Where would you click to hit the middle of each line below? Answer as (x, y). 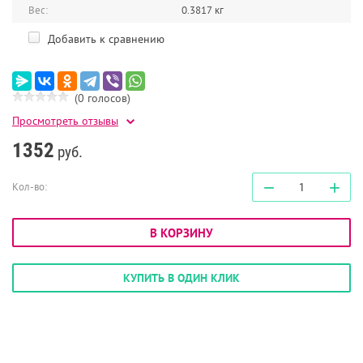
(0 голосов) (102, 98)
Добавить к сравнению (105, 39)
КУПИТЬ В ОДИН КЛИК (181, 278)
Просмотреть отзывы (65, 121)
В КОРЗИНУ (181, 233)
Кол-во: (30, 187)
